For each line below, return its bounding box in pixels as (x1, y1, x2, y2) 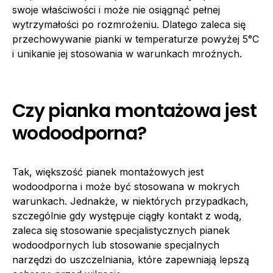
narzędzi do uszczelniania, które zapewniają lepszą (12, 253, 249, 266)
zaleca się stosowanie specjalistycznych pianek (12, 224, 230, 237)
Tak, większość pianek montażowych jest (12, 166, 204, 179)
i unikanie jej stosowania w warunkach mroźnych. (12, 48, 242, 60)
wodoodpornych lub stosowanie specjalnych (12, 239, 219, 252)
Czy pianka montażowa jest (12, 98, 257, 124)
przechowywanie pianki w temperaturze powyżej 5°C (12, 33, 259, 46)
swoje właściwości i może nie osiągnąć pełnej (12, 4, 220, 16)
